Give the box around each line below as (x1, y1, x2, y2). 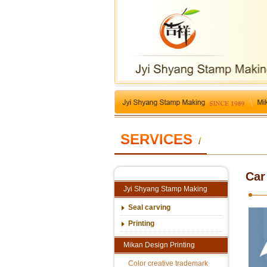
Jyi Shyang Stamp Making (123, 184, 207, 193)
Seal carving (128, 203, 170, 212)
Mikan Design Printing (123, 240, 195, 249)
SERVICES (120, 131, 193, 147)
